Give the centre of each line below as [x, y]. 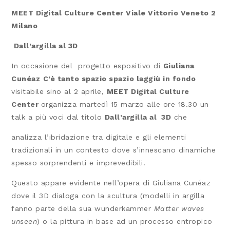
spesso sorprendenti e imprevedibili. [79, 163]
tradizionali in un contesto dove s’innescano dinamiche [114, 150]
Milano [25, 26]
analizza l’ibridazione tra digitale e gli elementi [99, 137]
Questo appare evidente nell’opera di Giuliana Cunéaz [111, 183]
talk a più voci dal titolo [58, 117]
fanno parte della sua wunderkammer [83, 209]
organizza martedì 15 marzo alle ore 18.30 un [125, 104]
